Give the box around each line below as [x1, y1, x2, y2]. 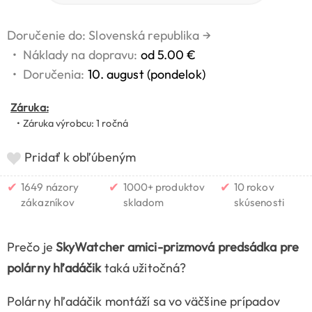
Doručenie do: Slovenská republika [7, 27, 200, 44]
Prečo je [7, 239, 56, 256]
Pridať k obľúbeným [24, 149, 139, 166]
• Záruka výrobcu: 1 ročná [10, 117, 128, 130]
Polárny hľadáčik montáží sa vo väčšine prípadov [7, 293, 280, 310]
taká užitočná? [101, 260, 187, 276]
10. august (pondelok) [87, 66, 205, 83]
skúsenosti [233, 196, 284, 210]
